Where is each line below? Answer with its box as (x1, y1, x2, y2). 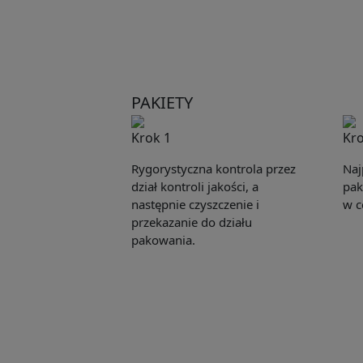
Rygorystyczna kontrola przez (130, 160, 296, 177)
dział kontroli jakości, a (130, 178, 258, 195)
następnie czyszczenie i (130, 196, 259, 213)
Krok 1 (130, 129, 171, 147)
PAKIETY (130, 92, 193, 114)
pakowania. (130, 232, 195, 249)
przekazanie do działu (130, 214, 252, 231)
